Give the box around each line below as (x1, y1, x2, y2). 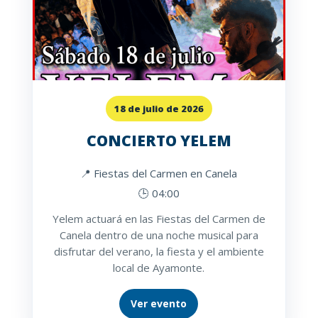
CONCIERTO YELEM (86, 131, 231, 151)
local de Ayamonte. (113, 261, 205, 275)
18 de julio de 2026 (114, 102, 204, 116)
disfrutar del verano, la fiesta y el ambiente (53, 244, 264, 259)
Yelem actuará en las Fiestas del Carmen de (52, 212, 265, 226)
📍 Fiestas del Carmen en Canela (80, 166, 238, 181)
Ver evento (131, 297, 187, 311)
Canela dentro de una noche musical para (59, 228, 258, 243)
